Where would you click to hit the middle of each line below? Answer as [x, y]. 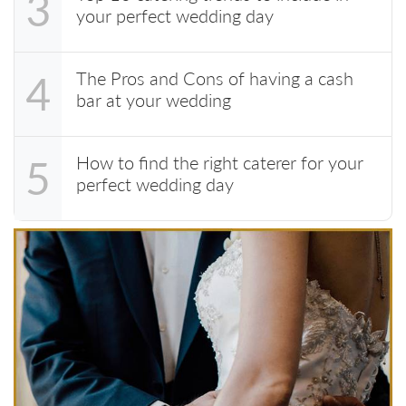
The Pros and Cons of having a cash [215, 77]
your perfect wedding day [175, 15]
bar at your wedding [154, 99]
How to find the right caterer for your [220, 162]
